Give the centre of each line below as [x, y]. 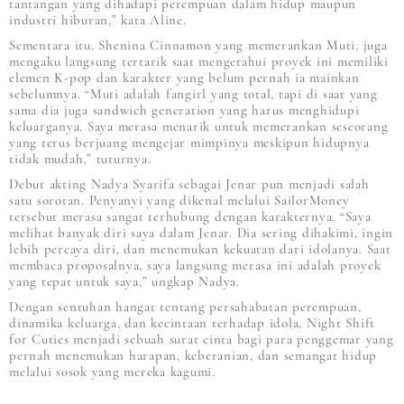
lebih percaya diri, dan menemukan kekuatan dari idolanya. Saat [200, 248]
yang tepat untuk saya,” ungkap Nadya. [124, 281]
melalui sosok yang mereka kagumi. [112, 371]
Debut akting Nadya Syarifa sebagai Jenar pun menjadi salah [189, 184]
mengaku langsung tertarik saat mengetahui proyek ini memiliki [199, 61]
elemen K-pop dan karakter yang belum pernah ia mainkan [184, 77]
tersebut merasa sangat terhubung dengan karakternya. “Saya [190, 216]
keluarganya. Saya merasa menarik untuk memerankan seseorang [199, 126]
